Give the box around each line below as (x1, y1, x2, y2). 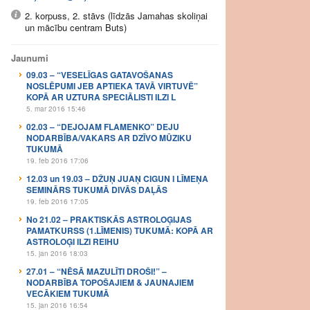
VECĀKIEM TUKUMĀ (26, 287, 109, 300)
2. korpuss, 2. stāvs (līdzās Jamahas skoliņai (25, 9, 208, 22)
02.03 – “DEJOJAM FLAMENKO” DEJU (26, 120, 179, 133)
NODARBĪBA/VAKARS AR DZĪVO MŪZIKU (26, 131, 192, 144)
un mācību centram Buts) (25, 21, 127, 34)
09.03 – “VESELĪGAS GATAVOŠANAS (26, 69, 173, 81)
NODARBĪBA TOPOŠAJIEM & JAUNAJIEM (26, 276, 194, 289)
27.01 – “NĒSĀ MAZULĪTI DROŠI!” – (26, 265, 167, 277)
